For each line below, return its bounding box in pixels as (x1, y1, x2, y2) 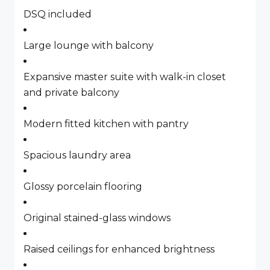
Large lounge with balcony (24, 40, 154, 51)
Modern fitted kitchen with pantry (24, 118, 189, 130)
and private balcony (24, 87, 119, 98)
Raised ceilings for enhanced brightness (24, 243, 215, 255)
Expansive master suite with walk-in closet (24, 71, 226, 83)
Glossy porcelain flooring (24, 181, 142, 192)
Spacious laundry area (24, 149, 131, 161)
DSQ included (24, 8, 92, 20)
